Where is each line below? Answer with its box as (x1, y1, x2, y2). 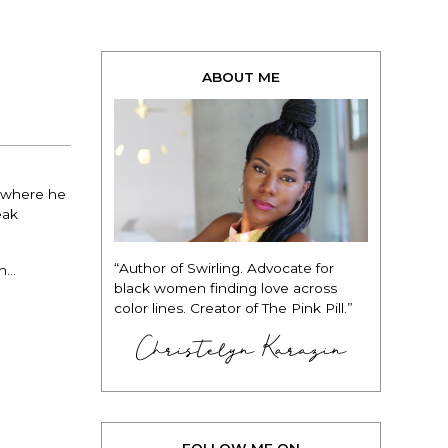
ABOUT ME (202, 69, 280, 85)
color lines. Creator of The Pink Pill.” (114, 299, 353, 316)
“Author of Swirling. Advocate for (114, 259, 334, 276)
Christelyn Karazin (136, 332, 346, 365)
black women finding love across (114, 279, 337, 296)
